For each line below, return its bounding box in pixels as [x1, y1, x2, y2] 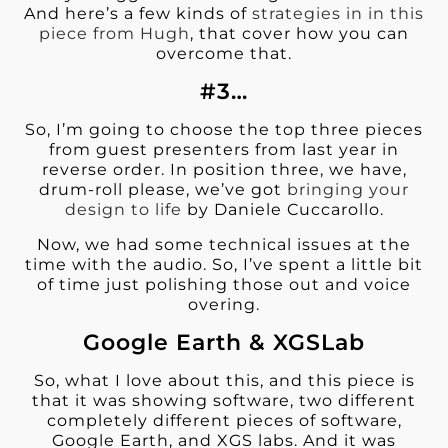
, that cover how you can [190, 23, 409, 43]
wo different [307, 391, 416, 411]
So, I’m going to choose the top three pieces [25, 120, 423, 140]
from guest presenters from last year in [49, 140, 399, 160]
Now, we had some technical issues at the [37, 234, 411, 254]
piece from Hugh [39, 23, 190, 43]
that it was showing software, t [32, 391, 307, 411]
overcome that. [156, 43, 292, 63]
